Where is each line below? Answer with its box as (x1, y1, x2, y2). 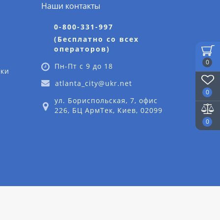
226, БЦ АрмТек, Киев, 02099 (54, 106, 163, 115)
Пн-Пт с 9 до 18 (54, 61, 113, 71)
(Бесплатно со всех (54, 34, 139, 44)
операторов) (54, 44, 110, 54)
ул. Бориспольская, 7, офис (54, 96, 158, 105)
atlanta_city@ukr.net (55, 79, 132, 88)
